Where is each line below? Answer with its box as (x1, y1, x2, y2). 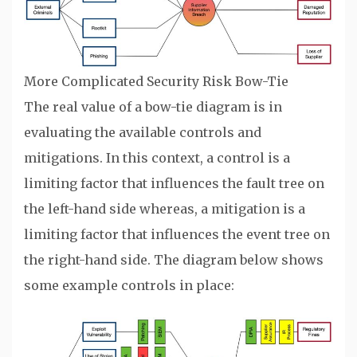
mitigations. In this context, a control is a (24, 149, 290, 166)
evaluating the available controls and (24, 124, 261, 140)
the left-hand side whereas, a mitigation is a (24, 200, 305, 217)
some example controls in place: (24, 277, 234, 293)
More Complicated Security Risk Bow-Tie (24, 73, 288, 89)
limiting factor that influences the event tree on (24, 226, 330, 242)
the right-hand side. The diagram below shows (24, 251, 324, 268)
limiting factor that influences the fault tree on (24, 175, 324, 191)
